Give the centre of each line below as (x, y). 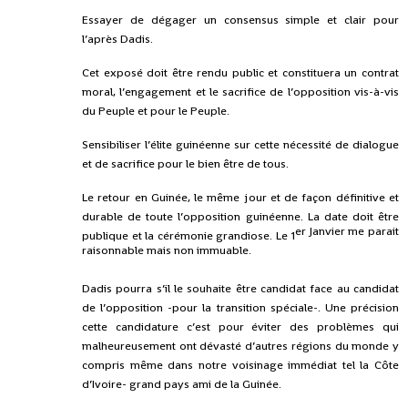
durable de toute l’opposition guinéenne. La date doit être (240, 217)
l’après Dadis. (117, 39)
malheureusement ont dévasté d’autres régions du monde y (240, 346)
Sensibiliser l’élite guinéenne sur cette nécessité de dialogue (240, 145)
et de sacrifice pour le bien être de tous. (185, 164)
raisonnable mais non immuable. (167, 250)
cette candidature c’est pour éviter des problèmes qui (240, 327)
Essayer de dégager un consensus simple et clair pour (240, 20)
